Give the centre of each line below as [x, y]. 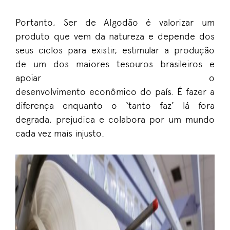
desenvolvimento [53, 92]
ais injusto [82, 133]
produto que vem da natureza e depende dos [115, 36]
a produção [189, 50]
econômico [115, 92]
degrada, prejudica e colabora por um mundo [115, 119]
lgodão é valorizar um [162, 22]
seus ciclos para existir [65, 50]
